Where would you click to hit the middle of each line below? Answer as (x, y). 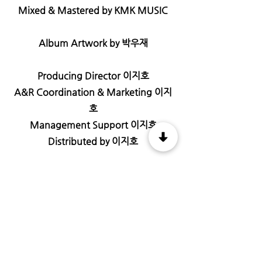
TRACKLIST (94, 234)
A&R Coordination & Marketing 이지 (93, 92)
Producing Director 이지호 (93, 76)
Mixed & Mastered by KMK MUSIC (93, 10)
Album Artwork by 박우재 (93, 43)
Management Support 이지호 (93, 125)
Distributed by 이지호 (93, 141)
